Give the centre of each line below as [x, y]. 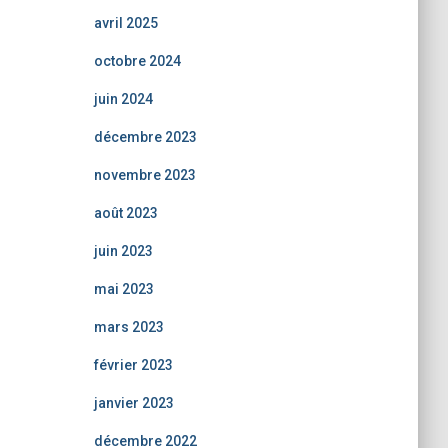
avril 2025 [125, 23]
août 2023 [125, 213]
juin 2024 [123, 99]
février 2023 [133, 365]
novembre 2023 [144, 175]
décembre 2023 [145, 137]
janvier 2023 [133, 403]
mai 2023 [123, 289]
